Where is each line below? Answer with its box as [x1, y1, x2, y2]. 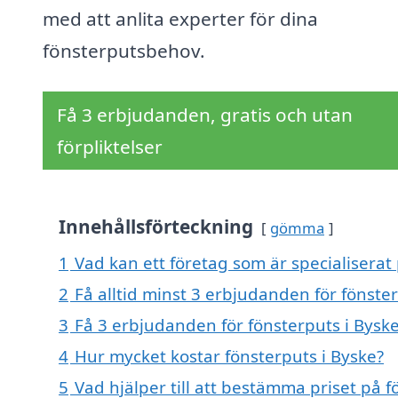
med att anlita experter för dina [43, 6, 318, 32]
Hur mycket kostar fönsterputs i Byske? [75, 345, 384, 368]
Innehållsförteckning [59, 214, 253, 240]
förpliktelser [57, 134, 163, 160]
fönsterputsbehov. [43, 38, 205, 64]
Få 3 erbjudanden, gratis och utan [57, 102, 353, 128]
